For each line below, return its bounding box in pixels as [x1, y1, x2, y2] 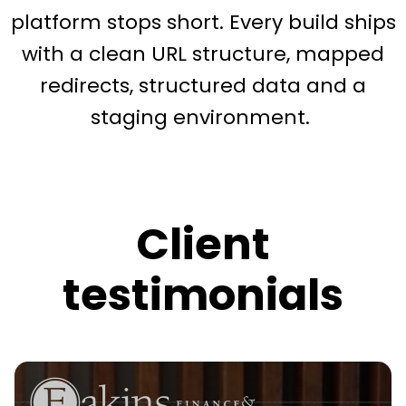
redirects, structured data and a [40, 72, 366, 101]
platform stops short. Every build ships [10, 8, 396, 37]
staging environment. [91, 103, 315, 132]
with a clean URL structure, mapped [22, 40, 384, 69]
